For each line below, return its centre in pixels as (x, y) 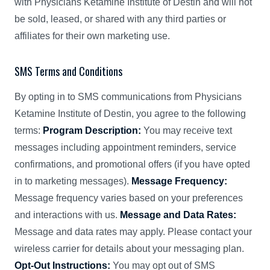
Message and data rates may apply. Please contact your (133, 232)
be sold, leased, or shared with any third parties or (120, 19)
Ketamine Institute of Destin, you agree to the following (130, 114)
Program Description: (92, 130)
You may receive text (187, 130)
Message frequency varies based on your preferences (129, 198)
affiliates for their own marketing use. (92, 36)
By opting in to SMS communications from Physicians (128, 97)
